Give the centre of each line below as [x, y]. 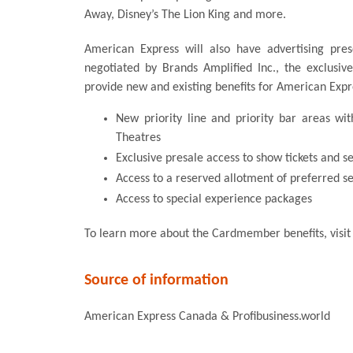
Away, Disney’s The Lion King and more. [185, 15]
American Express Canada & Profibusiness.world [207, 316]
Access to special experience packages [214, 199]
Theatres [138, 137]
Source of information [156, 280]
